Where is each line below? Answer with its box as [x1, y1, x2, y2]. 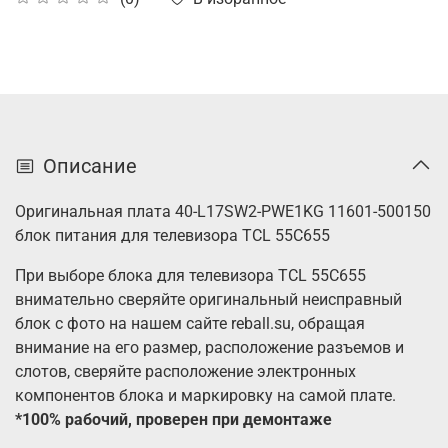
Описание [43, 154, 137, 179]
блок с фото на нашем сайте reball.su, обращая [15, 314, 365, 334]
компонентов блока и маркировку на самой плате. [15, 386, 400, 406]
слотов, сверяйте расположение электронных [15, 362, 356, 382]
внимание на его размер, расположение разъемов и [15, 338, 404, 358]
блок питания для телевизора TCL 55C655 [15, 226, 330, 246]
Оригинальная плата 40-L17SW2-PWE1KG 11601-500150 [15, 202, 431, 222]
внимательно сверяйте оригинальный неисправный [15, 290, 402, 310]
